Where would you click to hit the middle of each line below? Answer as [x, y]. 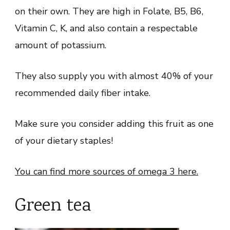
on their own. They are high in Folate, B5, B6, [109, 11]
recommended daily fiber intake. [83, 93]
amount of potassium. [61, 45]
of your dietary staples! [64, 140]
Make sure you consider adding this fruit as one [114, 123]
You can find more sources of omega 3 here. [107, 171]
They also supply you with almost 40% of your [114, 76]
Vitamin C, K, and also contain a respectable [106, 28]
